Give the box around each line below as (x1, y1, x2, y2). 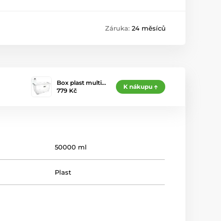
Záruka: (105, 24, 132, 33)
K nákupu (123, 83, 152, 91)
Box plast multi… (57, 79, 106, 87)
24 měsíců (132, 24, 166, 33)
